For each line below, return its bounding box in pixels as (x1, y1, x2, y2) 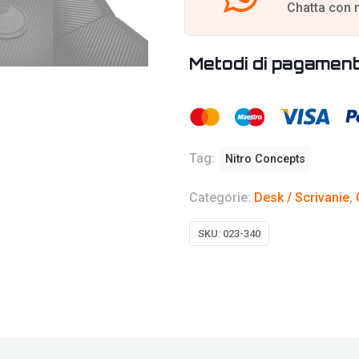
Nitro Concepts (225, 152, 305, 167)
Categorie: (189, 190, 254, 206)
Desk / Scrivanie (254, 190, 349, 206)
